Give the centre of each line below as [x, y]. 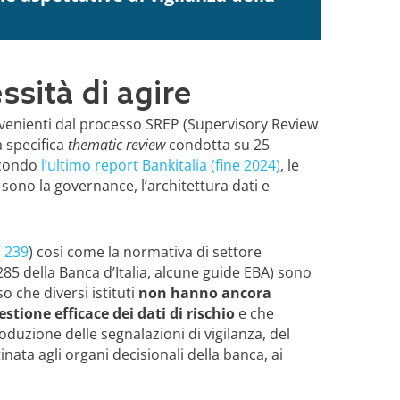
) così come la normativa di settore [145, 251]
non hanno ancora [204, 292]
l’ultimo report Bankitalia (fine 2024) [160, 165]
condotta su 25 [217, 144]
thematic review [116, 144]
